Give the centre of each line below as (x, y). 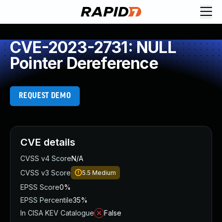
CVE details (48, 142)
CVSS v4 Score (46, 158)
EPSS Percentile (47, 200)
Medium (104, 173)
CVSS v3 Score (46, 173)
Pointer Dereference (84, 63)
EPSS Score (40, 187)
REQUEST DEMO (45, 96)
